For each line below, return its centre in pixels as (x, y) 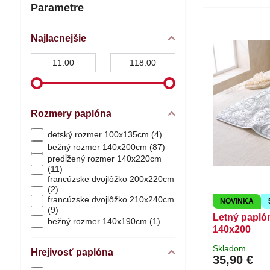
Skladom (230, 249)
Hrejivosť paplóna (72, 252)
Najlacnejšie (58, 38)
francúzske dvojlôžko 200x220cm (111, 179)
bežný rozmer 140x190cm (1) (104, 221)
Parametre (57, 8)
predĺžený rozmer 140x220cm (104, 159)
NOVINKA (237, 202)
